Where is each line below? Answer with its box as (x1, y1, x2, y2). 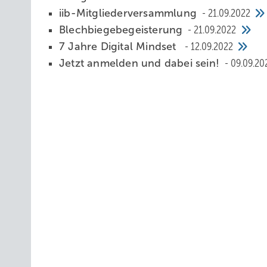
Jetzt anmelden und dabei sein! (59, 57, 223, 69)
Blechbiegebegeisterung (59, 24, 186, 36)
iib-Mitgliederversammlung (59, 7, 200, 19)
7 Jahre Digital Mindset (59, 41, 182, 52)
